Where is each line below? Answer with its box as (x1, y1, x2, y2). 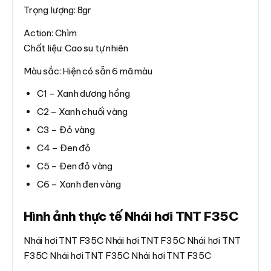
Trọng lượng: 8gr (24, 4, 92, 16)
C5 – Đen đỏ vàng (37, 160, 113, 172)
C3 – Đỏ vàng (37, 123, 95, 135)
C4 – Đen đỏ (37, 142, 91, 154)
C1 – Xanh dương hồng (37, 87, 130, 99)
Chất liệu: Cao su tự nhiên (24, 42, 128, 54)
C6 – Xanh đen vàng (37, 178, 121, 190)
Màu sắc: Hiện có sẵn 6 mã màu (24, 65, 152, 77)
